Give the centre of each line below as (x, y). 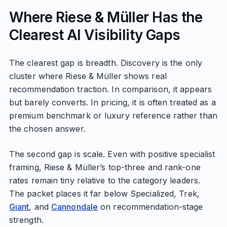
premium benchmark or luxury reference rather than (113, 116)
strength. (26, 220)
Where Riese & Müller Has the (106, 17)
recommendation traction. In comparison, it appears (110, 89)
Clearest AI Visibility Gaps (94, 35)
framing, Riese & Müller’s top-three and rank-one (105, 167)
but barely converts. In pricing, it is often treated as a (112, 102)
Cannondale (75, 207)
